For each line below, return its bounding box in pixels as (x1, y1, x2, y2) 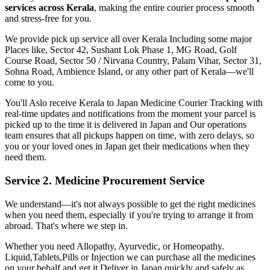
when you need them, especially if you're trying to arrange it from (5, 209, 253, 220)
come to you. (5, 77, 54, 88)
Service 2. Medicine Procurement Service (5, 174, 204, 187)
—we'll (226, 66, 254, 77)
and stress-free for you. (5, 13, 92, 24)
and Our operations (171, 119, 246, 130)
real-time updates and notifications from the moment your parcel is (5, 108, 256, 119)
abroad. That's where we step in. (5, 220, 128, 231)
